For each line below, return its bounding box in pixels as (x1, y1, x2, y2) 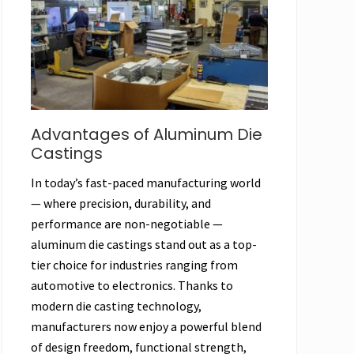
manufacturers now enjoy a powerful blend (31, 318, 262, 334)
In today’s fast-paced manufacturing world (31, 174, 261, 190)
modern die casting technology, (31, 297, 201, 314)
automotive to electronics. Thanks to (31, 277, 233, 293)
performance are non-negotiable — (31, 215, 223, 232)
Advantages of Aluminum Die (31, 122, 262, 145)
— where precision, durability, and (31, 194, 211, 211)
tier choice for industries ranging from (31, 256, 238, 273)
